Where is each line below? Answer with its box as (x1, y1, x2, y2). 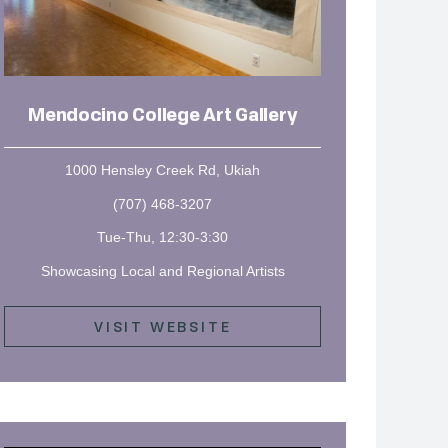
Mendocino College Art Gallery (28, 106, 298, 125)
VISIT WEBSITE (93, 316, 232, 336)
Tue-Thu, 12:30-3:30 (97, 229, 229, 246)
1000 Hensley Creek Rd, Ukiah (65, 161, 261, 178)
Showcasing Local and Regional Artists (40, 263, 285, 280)
